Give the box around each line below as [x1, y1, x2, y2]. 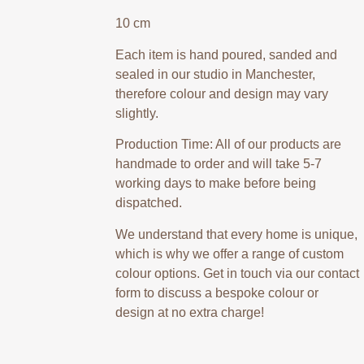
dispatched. [115, 196, 182, 210]
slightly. [115, 106, 158, 120]
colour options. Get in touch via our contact [115, 266, 359, 280]
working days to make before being [115, 176, 316, 191]
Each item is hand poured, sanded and [115, 47, 337, 62]
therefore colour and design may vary [115, 86, 328, 101]
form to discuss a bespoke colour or [115, 285, 318, 300]
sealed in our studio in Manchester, [115, 67, 315, 81]
